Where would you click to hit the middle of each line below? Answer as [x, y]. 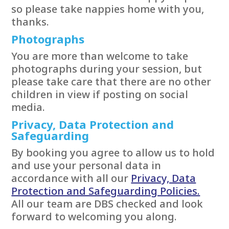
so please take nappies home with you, [108, 9]
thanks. [30, 21]
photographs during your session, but [107, 68]
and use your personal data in [86, 165]
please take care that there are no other [111, 81]
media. [28, 107]
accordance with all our [71, 178]
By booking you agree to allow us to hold [113, 152]
